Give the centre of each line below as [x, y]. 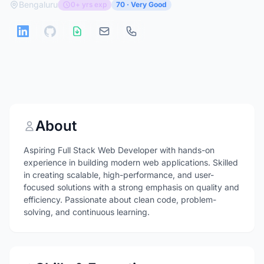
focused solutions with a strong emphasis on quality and [131, 187]
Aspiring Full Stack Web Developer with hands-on [119, 150]
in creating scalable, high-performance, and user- [119, 175]
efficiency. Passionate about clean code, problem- [120, 199]
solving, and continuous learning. [87, 212]
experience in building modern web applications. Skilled [131, 162]
